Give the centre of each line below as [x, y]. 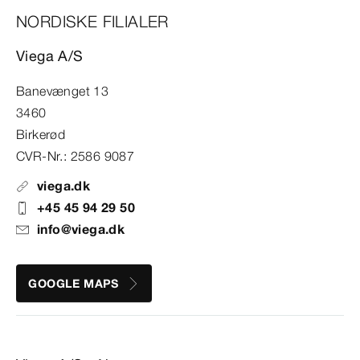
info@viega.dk [81, 229]
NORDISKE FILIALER [92, 22]
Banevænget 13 [63, 91]
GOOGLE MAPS [74, 283]
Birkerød [41, 135]
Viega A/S [50, 56]
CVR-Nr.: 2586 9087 [76, 156]
